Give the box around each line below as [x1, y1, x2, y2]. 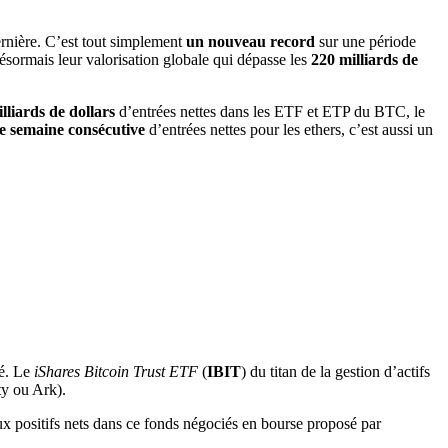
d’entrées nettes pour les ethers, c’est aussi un [145, 120, 433, 138]
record [270, 32, 315, 50]
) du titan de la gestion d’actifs [241, 363, 430, 381]
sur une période [315, 32, 416, 50]
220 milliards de [311, 50, 418, 68]
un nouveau [186, 32, 266, 50]
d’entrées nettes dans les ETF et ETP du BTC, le [115, 102, 425, 120]
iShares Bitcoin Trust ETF [34, 363, 198, 381]
